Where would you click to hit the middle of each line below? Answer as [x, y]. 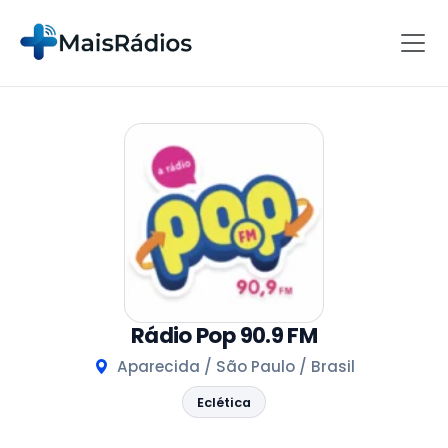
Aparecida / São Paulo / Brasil [233, 366]
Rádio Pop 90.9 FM [224, 335]
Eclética [224, 402]
